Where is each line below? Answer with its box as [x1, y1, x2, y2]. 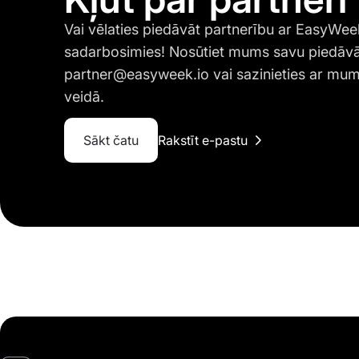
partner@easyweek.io [64, 65, 209, 83]
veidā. [64, 87, 104, 105]
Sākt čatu [83, 131, 139, 148]
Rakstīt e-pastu [158, 131, 248, 148]
